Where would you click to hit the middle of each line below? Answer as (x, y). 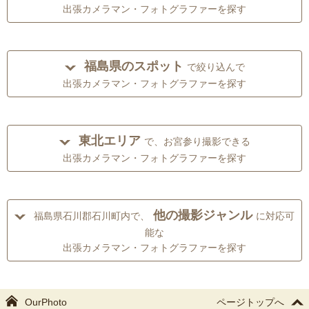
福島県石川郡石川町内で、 (92, 216)
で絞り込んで (216, 67)
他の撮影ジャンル (203, 216)
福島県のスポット (133, 67)
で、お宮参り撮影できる (197, 142)
